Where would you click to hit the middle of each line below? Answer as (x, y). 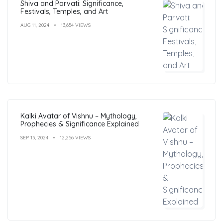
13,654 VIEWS (76, 25)
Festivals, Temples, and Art (64, 11)
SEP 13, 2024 (34, 137)
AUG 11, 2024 (35, 25)
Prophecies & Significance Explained (80, 124)
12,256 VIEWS (75, 137)
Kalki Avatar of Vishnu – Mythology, (79, 116)
